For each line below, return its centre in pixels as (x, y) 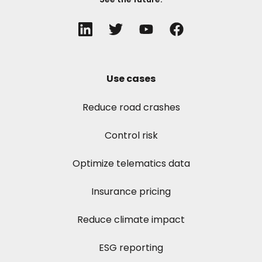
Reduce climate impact (131, 220)
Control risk (131, 136)
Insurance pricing (131, 192)
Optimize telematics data (131, 164)
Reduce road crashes (131, 108)
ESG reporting (131, 248)
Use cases (131, 79)
